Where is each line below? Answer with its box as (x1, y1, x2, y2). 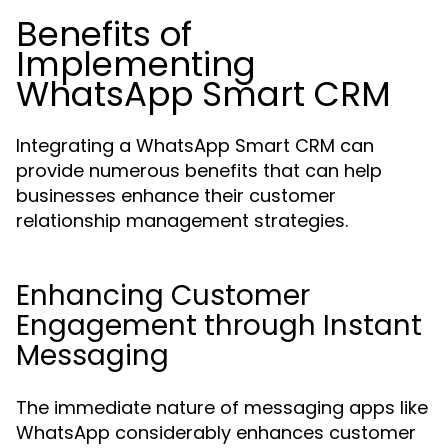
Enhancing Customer (16, 276, 310, 315)
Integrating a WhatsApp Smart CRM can (16, 133, 374, 158)
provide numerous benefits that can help (16, 158, 382, 183)
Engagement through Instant (16, 306, 422, 345)
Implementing (16, 40, 256, 88)
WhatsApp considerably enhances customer (16, 420, 416, 445)
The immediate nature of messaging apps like (16, 395, 428, 420)
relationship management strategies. (16, 208, 348, 233)
